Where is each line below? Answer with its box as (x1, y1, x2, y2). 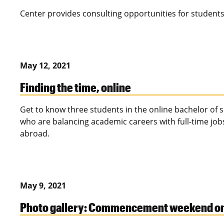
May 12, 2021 (20, 60, 70, 71)
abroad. (20, 128, 49, 139)
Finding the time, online (20, 79, 131, 95)
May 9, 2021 (20, 180, 66, 191)
